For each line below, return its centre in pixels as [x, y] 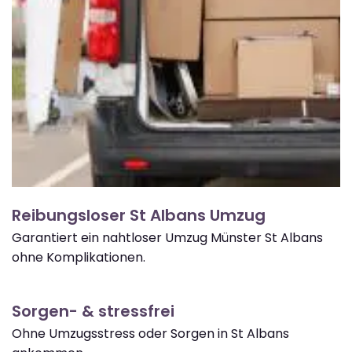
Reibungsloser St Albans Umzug [139, 215]
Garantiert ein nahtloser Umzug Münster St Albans [167, 237]
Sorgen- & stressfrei [93, 311]
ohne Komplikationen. [79, 257]
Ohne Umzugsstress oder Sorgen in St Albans [150, 333]
